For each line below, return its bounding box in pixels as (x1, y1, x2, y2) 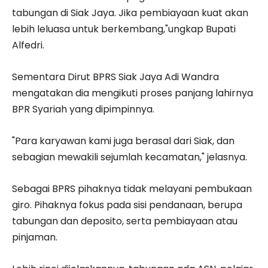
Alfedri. (12, 38, 44, 52)
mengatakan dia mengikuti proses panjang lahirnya (12, 86, 253, 100)
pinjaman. (12, 230, 57, 244)
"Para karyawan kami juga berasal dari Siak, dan (12, 133, 234, 148)
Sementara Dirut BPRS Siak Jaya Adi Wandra (12, 69, 219, 84)
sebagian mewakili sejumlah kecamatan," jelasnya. (12, 150, 247, 164)
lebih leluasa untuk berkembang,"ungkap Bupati (12, 22, 236, 36)
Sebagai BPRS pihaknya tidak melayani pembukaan (12, 181, 252, 196)
